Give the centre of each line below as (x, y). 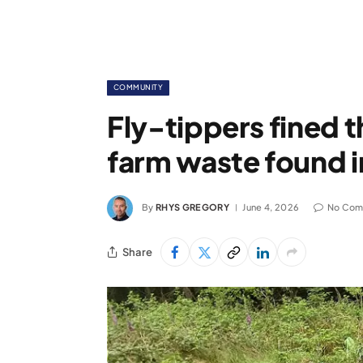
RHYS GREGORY (192, 207)
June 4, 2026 (271, 207)
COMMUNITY (139, 87)
